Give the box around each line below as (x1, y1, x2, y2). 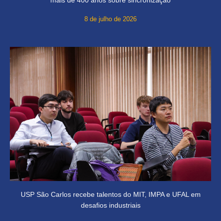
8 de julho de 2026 (84, 15, 137, 23)
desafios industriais (80, 201, 141, 209)
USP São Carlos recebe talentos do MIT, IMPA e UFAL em (20, 190, 201, 198)
